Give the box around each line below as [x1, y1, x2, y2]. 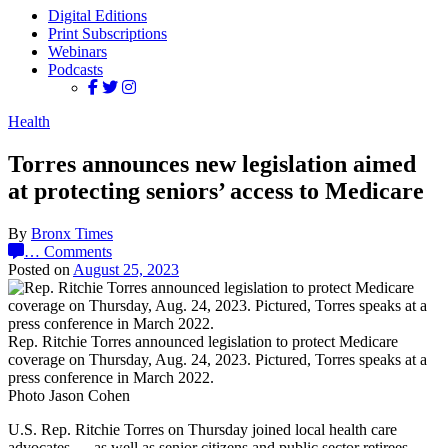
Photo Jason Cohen [8, 386, 130, 404]
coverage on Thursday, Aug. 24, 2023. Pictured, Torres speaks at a [8, 350, 427, 368]
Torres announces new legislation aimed [8, 150, 416, 177]
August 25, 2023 [73, 260, 179, 278]
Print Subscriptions [48, 25, 167, 42]
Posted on [8, 260, 73, 278]
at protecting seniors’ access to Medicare [8, 177, 424, 204]
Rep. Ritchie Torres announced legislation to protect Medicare [8, 332, 398, 350]
